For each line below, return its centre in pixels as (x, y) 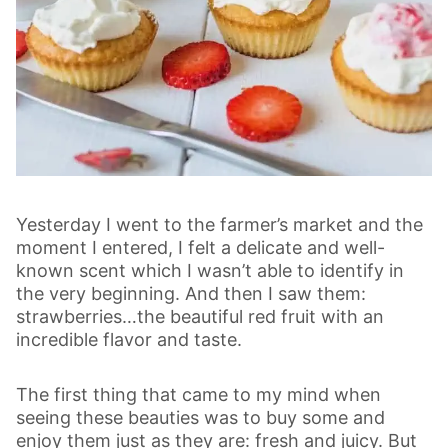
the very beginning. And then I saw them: (191, 293)
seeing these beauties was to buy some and (200, 417)
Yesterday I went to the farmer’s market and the (219, 224)
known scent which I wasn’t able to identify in (210, 270)
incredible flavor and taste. (129, 339)
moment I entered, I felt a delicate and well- (200, 247)
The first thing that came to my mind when (198, 394)
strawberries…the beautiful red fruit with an (200, 316)
